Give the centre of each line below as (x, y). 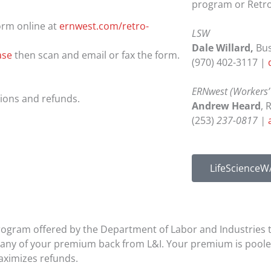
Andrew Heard (226, 106)
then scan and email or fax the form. (96, 55)
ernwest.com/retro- (104, 26)
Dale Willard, (224, 47)
